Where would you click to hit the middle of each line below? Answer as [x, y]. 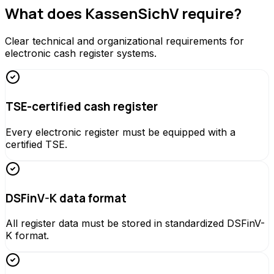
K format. [27, 236]
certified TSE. [36, 144]
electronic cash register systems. [81, 54]
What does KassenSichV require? [123, 13]
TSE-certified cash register [82, 107]
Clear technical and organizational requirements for [124, 41]
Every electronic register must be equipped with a [120, 132]
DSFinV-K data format [66, 198]
